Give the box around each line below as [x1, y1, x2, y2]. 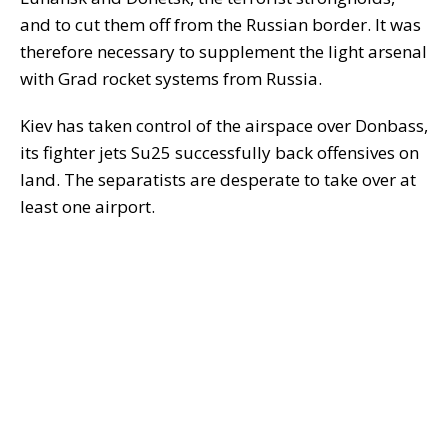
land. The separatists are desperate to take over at [20, 168, 416, 192]
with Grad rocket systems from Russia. [20, 67, 322, 91]
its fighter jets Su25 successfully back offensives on [20, 141, 419, 165]
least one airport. [20, 195, 155, 219]
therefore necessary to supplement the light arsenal [20, 40, 427, 64]
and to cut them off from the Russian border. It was [20, 13, 421, 37]
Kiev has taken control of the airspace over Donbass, [20, 114, 428, 138]
